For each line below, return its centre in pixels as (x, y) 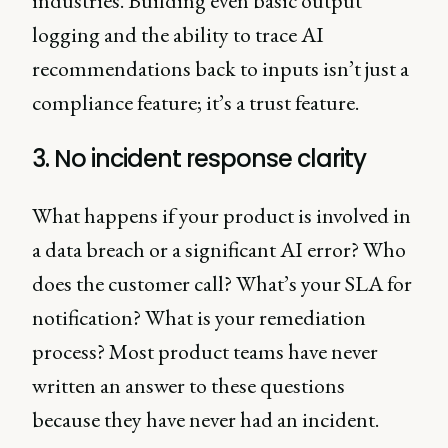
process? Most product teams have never (205, 352)
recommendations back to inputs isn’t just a (220, 69)
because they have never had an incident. (207, 420)
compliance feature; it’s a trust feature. (195, 103)
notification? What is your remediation (199, 318)
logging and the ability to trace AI (178, 35)
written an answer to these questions (188, 386)
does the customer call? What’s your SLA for (222, 284)
